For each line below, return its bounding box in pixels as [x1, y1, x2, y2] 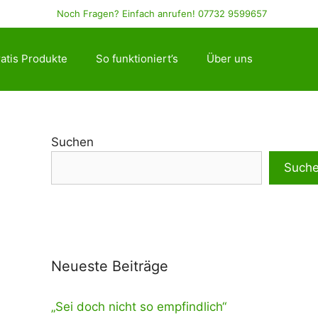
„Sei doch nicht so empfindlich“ [51, 299, 226, 314]
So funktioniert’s [96, 52, 178, 65]
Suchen [51, 134, 94, 149]
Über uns [207, 52, 253, 65]
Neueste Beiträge [51, 257, 168, 275]
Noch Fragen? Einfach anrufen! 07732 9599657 [57, 8, 267, 19]
